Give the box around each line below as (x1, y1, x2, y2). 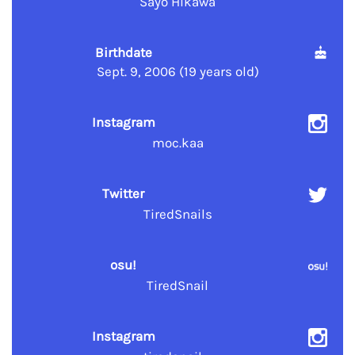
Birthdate (94, 44, 152, 61)
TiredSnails (143, 206, 212, 223)
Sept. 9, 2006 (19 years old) (96, 63, 259, 80)
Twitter (102, 185, 145, 202)
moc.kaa (151, 135, 204, 151)
